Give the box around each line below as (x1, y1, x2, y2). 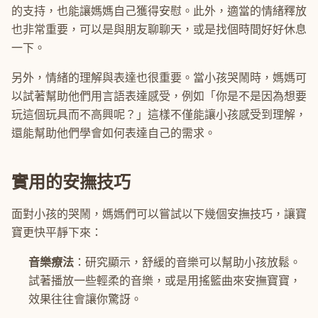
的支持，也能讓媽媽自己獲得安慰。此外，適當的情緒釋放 (11, 5, 307, 17)
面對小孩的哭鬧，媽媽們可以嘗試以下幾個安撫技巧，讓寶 (11, 208, 307, 220)
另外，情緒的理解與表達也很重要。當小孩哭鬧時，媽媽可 (11, 72, 307, 84)
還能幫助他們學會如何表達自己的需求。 (11, 127, 216, 139)
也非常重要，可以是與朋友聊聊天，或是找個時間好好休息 (11, 23, 307, 35)
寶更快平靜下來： (11, 226, 102, 238)
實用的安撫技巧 (11, 172, 131, 192)
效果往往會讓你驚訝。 (28, 293, 142, 305)
